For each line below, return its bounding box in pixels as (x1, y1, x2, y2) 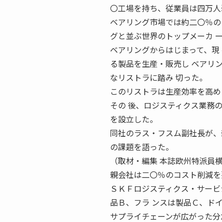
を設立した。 (110, 113, 158, 125)
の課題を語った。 (110, 141, 173, 153)
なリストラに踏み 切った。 (110, 71, 207, 83)
